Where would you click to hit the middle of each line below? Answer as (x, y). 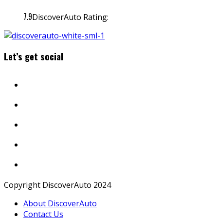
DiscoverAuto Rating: (70, 17)
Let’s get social (34, 56)
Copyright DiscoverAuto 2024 (57, 185)
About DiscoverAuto (60, 204)
